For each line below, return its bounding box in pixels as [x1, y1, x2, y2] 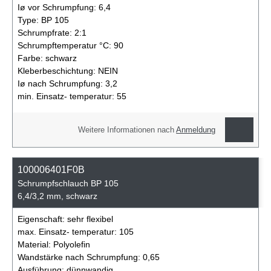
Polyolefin [53, 240, 90, 250]
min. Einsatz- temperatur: [18, 91, 117, 101]
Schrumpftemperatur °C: [18, 40, 114, 50]
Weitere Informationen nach [78, 125, 177, 134]
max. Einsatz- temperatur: [18, 227, 119, 237]
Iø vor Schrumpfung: [18, 2, 99, 12]
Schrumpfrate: [18, 27, 74, 38]
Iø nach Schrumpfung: [18, 78, 105, 88]
